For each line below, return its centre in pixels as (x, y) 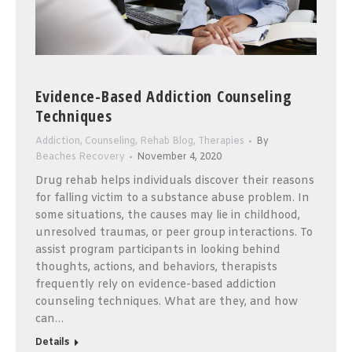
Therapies (221, 141)
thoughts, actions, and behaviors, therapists (156, 267)
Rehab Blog (167, 141)
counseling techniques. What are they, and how (167, 302)
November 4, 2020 (179, 157)
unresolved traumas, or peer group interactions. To (174, 233)
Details (52, 342)
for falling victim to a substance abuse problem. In (172, 198)
